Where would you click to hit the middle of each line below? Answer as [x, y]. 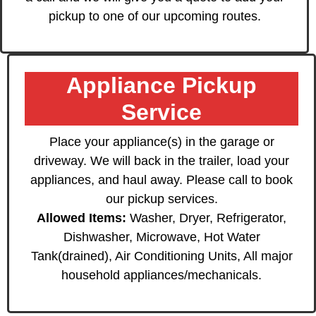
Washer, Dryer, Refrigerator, [206, 218]
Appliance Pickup [162, 85]
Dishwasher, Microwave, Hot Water [162, 237]
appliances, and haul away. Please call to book [162, 180]
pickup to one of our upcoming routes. [154, 16]
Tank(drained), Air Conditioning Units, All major [162, 256]
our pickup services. [162, 199]
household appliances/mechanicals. [162, 275]
